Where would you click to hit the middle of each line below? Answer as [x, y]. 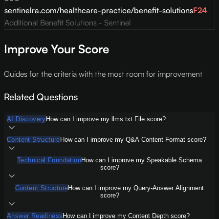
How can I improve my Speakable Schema [142, 160]
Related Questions [41, 96]
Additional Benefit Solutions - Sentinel [68, 23]
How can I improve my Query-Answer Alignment [136, 188]
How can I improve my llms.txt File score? [106, 119]
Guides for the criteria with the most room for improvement [103, 74]
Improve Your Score [56, 49]
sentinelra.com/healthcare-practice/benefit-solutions [99, 11]
